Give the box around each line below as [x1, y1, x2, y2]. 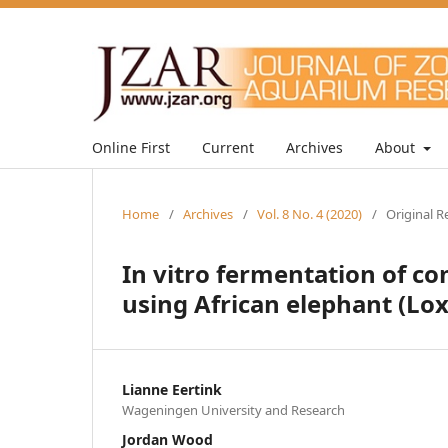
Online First [92, 137, 170, 157]
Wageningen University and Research [122, 400, 345, 419]
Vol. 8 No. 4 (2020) [257, 204, 362, 223]
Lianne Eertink [122, 379, 222, 399]
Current [202, 137, 254, 157]
